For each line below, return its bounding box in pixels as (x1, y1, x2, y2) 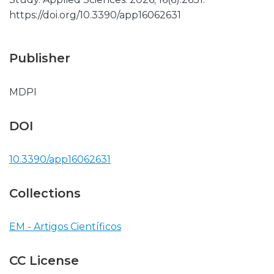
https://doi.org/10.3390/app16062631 (9, 9, 181, 21)
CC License (9, 253, 79, 268)
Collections (9, 186, 81, 201)
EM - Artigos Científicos (9, 221, 121, 232)
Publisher (9, 51, 70, 65)
